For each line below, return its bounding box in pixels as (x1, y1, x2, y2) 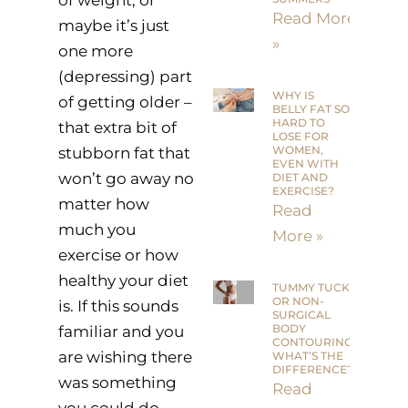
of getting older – (57, 92, 192, 111)
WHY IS (272, 88, 315, 103)
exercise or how (57, 245, 178, 264)
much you (57, 219, 136, 239)
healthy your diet (57, 270, 189, 290)
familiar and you (57, 321, 184, 341)
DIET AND (272, 170, 329, 185)
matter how (57, 194, 149, 213)
